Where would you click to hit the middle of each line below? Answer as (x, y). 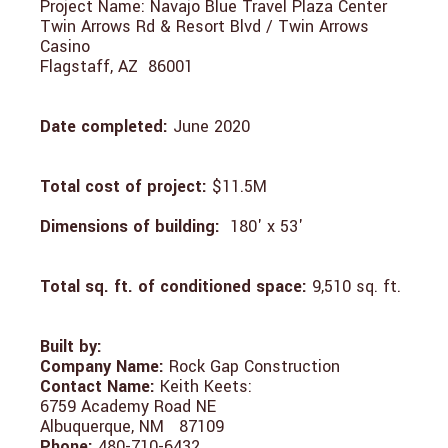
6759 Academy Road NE (128, 406)
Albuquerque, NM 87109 (132, 426)
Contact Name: (97, 386)
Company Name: (102, 366)
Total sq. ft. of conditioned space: (173, 286)
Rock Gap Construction (254, 366)
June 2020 (211, 126)
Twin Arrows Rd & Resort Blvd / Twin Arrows (204, 26)
